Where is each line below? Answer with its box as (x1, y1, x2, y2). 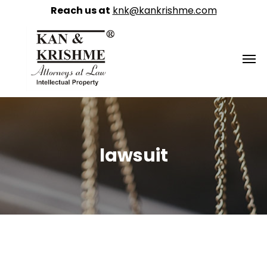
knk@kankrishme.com (112, 4, 217, 17)
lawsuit (99, 143, 168, 168)
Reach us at (50, 4, 110, 17)
